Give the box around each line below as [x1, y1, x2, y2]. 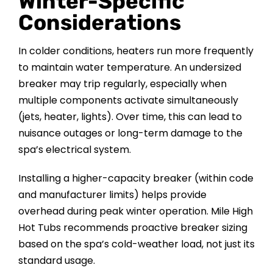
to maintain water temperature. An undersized [18, 60, 241, 75]
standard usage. [18, 253, 95, 268]
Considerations [18, 10, 181, 36]
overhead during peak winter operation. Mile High [18, 204, 253, 219]
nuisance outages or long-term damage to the [18, 126, 243, 141]
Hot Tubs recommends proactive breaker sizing [18, 221, 247, 235]
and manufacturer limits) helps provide [18, 188, 207, 202]
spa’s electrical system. [18, 143, 131, 157]
